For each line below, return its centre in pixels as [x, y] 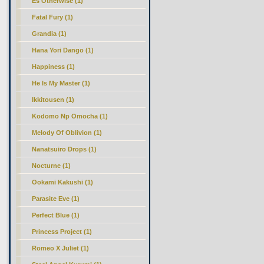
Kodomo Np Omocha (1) [70, 116]
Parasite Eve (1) [56, 199]
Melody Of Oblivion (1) [67, 133]
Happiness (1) [54, 67]
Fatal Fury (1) [53, 17]
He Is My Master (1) [61, 83]
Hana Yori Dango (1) [63, 50]
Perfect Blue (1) [56, 215]
